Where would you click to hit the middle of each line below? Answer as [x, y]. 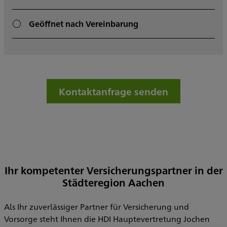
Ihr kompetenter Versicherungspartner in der [113, 170]
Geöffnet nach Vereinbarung [84, 24]
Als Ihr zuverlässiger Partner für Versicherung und [97, 207]
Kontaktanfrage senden [113, 91]
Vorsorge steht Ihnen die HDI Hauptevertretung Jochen [107, 219]
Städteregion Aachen [113, 182]
